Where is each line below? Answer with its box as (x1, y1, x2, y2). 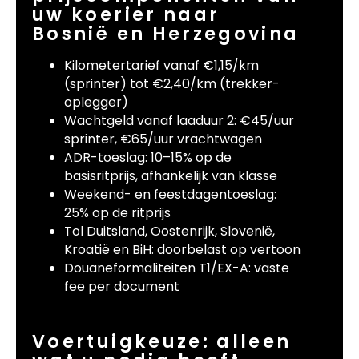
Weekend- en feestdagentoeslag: (64, 185, 276, 204)
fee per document (64, 277, 179, 296)
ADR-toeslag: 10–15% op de (64, 148, 232, 167)
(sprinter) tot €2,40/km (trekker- (64, 75, 280, 94)
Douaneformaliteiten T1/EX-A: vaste (64, 259, 289, 278)
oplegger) (64, 93, 128, 112)
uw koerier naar (32, 2, 220, 28)
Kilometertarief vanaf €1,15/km (64, 56, 259, 75)
